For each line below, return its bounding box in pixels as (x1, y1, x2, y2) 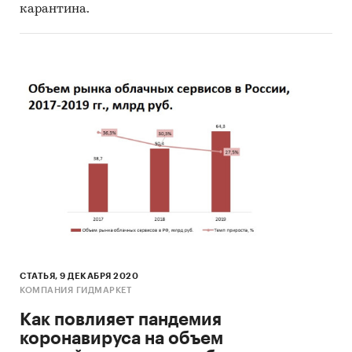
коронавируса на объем (20, 329, 223, 347)
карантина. (20, 2, 90, 16)
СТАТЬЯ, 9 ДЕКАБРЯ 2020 (20, 271, 138, 280)
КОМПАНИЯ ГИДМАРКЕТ (20, 285, 131, 295)
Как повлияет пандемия (20, 310, 222, 328)
